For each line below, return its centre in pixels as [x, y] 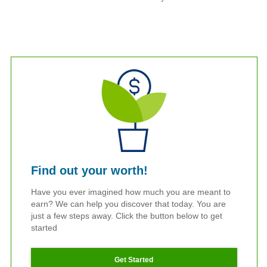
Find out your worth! [89, 170]
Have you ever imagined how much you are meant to [131, 192]
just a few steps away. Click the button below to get [126, 216]
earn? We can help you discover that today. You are [128, 204]
